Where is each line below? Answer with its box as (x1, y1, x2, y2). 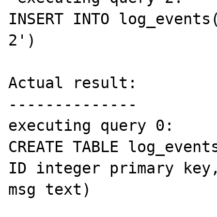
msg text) (8, 180, 92, 198)
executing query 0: (8, 116, 184, 134)
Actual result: (8, 74, 138, 92)
